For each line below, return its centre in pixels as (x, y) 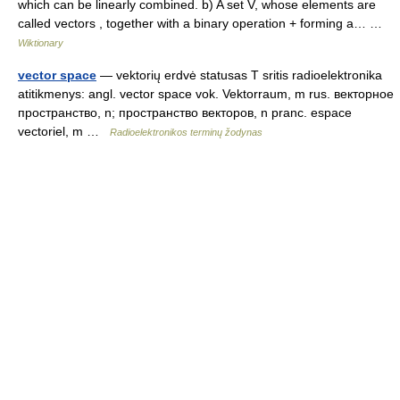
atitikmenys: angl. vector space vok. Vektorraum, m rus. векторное (206, 94)
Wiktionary (41, 43)
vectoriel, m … (64, 131)
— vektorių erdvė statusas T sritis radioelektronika (239, 75)
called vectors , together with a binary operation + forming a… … (204, 23)
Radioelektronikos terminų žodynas (186, 132)
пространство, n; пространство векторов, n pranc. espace (185, 112)
